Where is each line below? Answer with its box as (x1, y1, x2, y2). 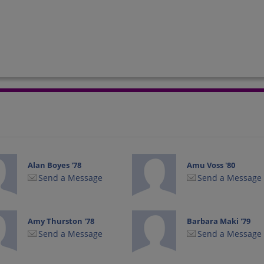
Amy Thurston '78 (28, 216, 95, 227)
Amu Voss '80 (187, 159, 236, 170)
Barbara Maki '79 (187, 216, 251, 227)
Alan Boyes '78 (28, 159, 82, 170)
